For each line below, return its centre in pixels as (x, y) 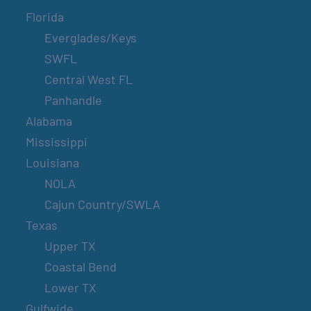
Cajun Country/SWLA (103, 204)
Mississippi (57, 142)
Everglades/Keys (91, 38)
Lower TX (71, 288)
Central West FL (89, 79)
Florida (45, 17)
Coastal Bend (81, 267)
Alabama (49, 121)
